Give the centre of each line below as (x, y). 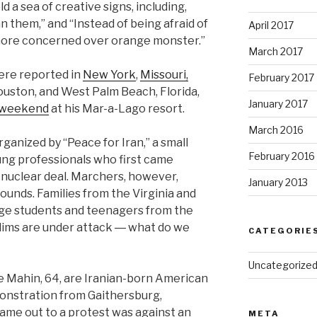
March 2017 (275, 52)
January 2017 (278, 104)
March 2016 (276, 130)
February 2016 (281, 156)
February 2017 (281, 78)
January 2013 (278, 183)
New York (109, 75)
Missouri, (164, 75)
